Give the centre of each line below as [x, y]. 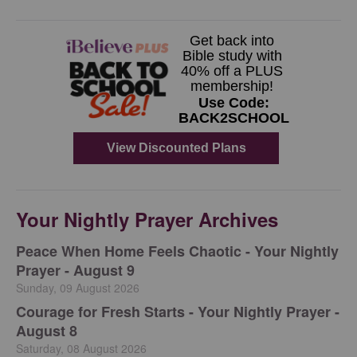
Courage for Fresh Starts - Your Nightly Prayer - [178, 311]
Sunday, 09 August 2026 [78, 287]
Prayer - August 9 [75, 270]
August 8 [47, 330]
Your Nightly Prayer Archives [147, 219]
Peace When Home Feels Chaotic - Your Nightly [177, 251]
